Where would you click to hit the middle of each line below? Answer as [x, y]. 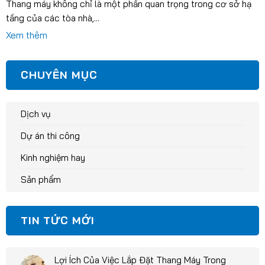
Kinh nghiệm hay [53, 157]
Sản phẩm [41, 179]
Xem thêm [26, 35]
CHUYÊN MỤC [59, 75]
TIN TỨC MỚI [57, 220]
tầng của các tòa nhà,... [52, 18]
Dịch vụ [35, 114]
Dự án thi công [50, 135]
